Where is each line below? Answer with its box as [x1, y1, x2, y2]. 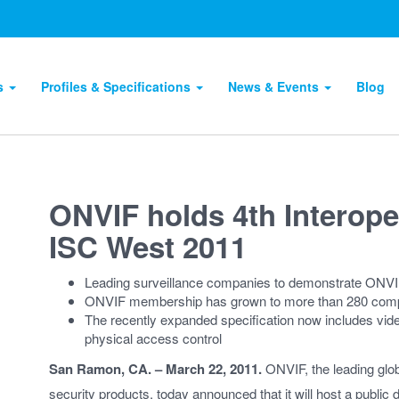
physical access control [85, 328, 223, 347]
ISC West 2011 [49, 225, 248, 267]
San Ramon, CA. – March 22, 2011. [49, 359, 263, 379]
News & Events [228, 77, 323, 95]
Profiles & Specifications [41, 77, 195, 95]
